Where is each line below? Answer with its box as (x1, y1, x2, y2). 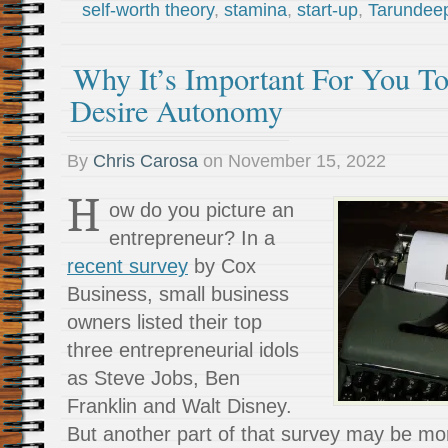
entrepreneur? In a (109, 227, 275, 249)
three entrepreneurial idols (67, 339, 299, 361)
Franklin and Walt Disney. (67, 395, 292, 417)
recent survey (67, 255, 188, 277)
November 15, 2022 (228, 151, 386, 171)
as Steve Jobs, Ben (67, 367, 240, 389)
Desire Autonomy (70, 90, 283, 131)
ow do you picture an (109, 199, 294, 221)
